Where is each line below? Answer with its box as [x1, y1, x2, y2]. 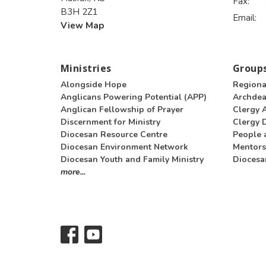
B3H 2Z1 [61, 5, 98, 18]
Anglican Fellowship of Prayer [61, 104, 183, 116]
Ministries [61, 61, 112, 75]
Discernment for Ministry [61, 116, 160, 128]
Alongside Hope [61, 79, 126, 91]
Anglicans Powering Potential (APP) [61, 91, 207, 103]
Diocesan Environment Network [61, 141, 188, 153]
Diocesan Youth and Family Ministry [61, 154, 204, 166]
